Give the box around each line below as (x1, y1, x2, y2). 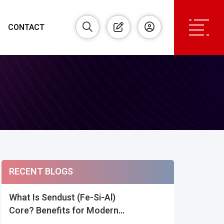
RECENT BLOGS (8, 165, 73, 178)
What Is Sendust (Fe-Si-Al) (8, 191, 115, 204)
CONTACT (8, 21, 44, 33)
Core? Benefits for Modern (8, 204, 118, 217)
